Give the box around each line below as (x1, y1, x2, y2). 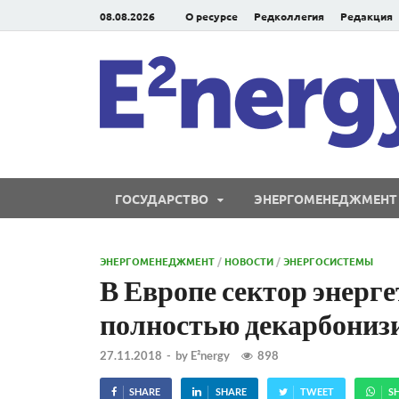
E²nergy (191, 348, 230, 363)
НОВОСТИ (224, 254, 273, 268)
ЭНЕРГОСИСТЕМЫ (283, 254, 373, 268)
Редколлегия (254, 8, 324, 23)
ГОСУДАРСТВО (115, 190, 208, 207)
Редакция (340, 8, 393, 23)
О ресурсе (185, 8, 238, 23)
